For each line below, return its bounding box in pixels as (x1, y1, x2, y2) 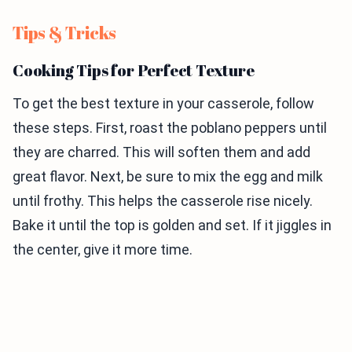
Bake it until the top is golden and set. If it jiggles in (13, 217, 332, 233)
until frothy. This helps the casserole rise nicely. (13, 192, 313, 209)
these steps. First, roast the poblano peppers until (13, 119, 327, 136)
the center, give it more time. (13, 241, 192, 258)
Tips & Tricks (13, 21, 117, 44)
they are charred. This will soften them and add (13, 144, 310, 160)
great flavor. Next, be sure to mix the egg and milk (13, 168, 323, 185)
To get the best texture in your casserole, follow (13, 95, 314, 112)
